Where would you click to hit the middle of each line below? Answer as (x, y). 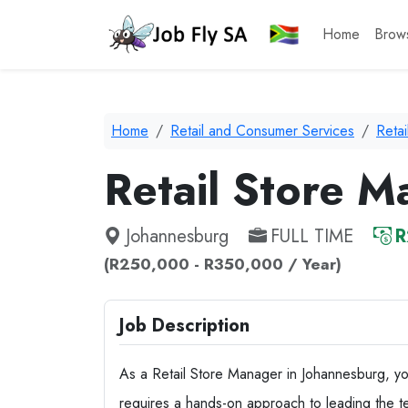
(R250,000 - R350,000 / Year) (223, 264)
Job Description (184, 326)
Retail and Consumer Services (262, 131)
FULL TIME (312, 236)
